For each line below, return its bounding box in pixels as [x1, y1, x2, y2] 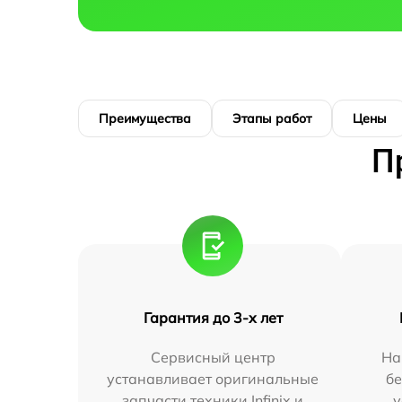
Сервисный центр [150, 348, 275, 367]
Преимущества [99, 110, 191, 127]
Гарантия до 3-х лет [143, 309, 283, 328]
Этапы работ [232, 110, 311, 127]
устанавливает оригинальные [107, 370, 319, 389]
